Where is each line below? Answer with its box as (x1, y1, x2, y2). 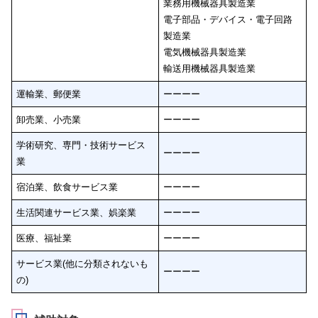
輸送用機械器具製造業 (163, 62, 256, 74)
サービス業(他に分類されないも (16, 258, 149, 269)
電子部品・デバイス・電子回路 (163, 13, 293, 25)
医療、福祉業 (16, 232, 72, 243)
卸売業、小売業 (16, 114, 82, 125)
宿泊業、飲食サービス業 (16, 181, 119, 192)
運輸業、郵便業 (16, 88, 82, 99)
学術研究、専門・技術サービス (16, 139, 146, 150)
